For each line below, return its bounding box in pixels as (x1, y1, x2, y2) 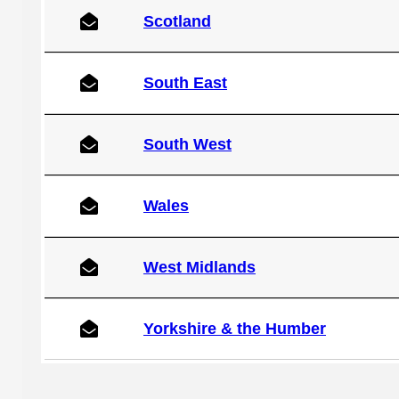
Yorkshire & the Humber (142, 320, 326, 338)
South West (142, 135, 232, 153)
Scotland (142, 12, 211, 30)
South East (142, 74, 227, 92)
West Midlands (142, 258, 256, 276)
